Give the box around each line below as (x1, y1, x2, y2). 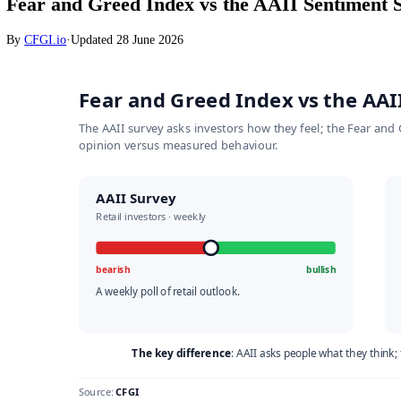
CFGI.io (27, 80, 74, 97)
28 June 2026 (129, 80, 204, 97)
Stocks (6, 3, 45, 20)
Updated (78, 80, 130, 97)
